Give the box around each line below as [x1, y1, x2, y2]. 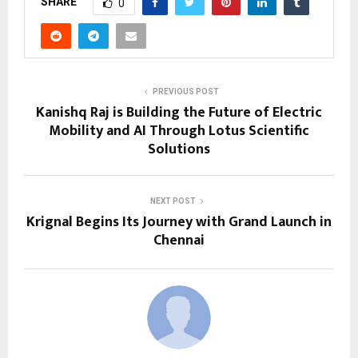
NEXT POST [149, 197, 196, 206]
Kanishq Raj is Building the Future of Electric [36, 101, 322, 125]
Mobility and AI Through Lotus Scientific [49, 119, 309, 144]
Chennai [153, 229, 205, 253]
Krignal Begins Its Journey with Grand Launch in [26, 210, 332, 235]
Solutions [148, 137, 210, 162]
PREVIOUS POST [152, 87, 219, 97]
